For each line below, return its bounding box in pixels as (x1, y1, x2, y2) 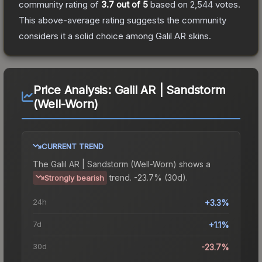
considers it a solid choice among (19, 30, 156, 42)
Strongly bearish (44, 173, 104, 182)
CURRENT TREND (42, 141, 104, 151)
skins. (186, 30, 211, 42)
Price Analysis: (33, 82, 115, 97)
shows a (177, 158, 211, 169)
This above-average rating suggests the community (19, 14, 226, 26)
